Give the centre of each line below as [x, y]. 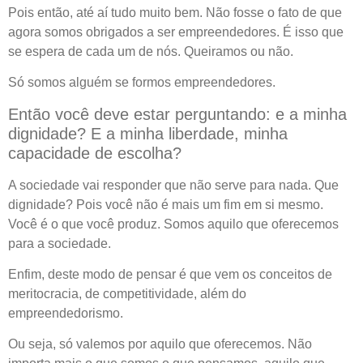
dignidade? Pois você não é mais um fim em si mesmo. [166, 204]
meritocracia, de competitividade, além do [127, 293]
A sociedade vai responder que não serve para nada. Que [173, 185]
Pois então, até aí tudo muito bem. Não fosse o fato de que [175, 12]
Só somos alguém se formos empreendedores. [142, 83]
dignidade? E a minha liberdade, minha [148, 133]
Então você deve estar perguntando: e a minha [177, 114]
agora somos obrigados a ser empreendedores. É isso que [176, 32]
